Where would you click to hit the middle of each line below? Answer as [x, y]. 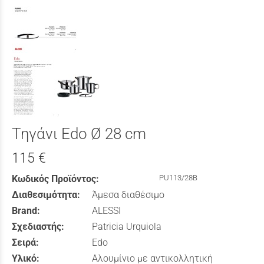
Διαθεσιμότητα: [46, 195]
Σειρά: [25, 243]
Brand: [26, 211]
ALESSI [106, 211]
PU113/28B [178, 178]
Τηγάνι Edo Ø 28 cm [79, 134]
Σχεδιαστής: [38, 227]
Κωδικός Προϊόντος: [55, 179]
